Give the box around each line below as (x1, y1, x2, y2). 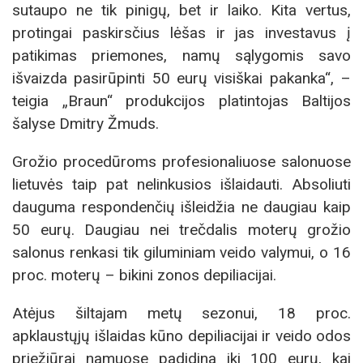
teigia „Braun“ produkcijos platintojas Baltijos (12, 91, 351, 110)
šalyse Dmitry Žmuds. (12, 113, 159, 133)
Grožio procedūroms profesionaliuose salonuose (12, 152, 351, 172)
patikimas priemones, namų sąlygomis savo (12, 45, 351, 65)
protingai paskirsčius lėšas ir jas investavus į (12, 23, 351, 42)
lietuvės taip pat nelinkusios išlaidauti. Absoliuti (12, 175, 351, 194)
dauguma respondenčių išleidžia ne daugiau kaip (12, 198, 351, 217)
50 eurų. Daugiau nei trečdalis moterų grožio (12, 220, 351, 240)
